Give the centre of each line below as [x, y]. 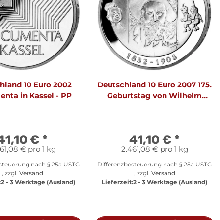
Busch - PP [154, 106]
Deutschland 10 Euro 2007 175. [154, 84]
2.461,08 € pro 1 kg [154, 149]
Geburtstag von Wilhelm [154, 95]
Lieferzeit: [117, 182]
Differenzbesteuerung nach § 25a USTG [154, 164]
